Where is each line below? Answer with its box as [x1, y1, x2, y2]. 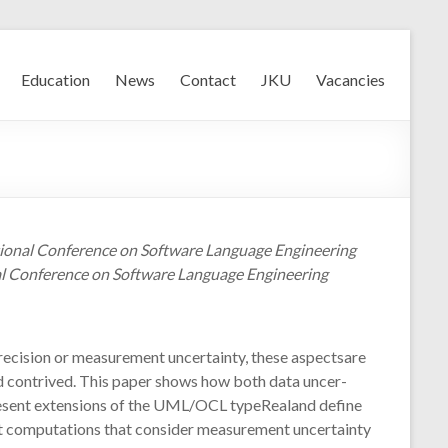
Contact [180, 70, 236, 89]
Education [21, 70, 90, 89]
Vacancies [316, 70, 385, 89]
